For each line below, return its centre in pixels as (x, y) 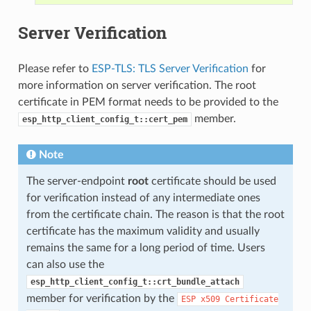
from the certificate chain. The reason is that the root (155, 214)
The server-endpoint (77, 181)
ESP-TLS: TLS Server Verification (170, 68)
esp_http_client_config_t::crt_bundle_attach (135, 281)
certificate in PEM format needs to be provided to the (148, 102)
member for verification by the (101, 298)
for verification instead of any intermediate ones (143, 197)
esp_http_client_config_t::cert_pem (104, 119)
